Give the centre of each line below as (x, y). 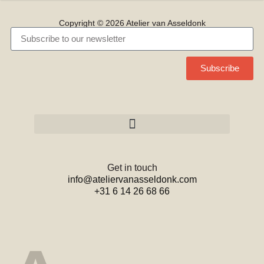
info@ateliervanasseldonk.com (132, 179)
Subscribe (220, 68)
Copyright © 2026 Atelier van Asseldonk (132, 23)
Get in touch (132, 167)
